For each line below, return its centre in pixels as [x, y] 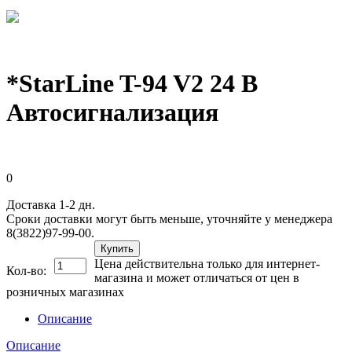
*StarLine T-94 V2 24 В [132, 84]
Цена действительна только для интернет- [207, 263]
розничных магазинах [65, 291]
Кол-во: [26, 270]
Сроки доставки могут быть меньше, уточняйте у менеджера [169, 218]
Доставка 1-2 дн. [51, 204]
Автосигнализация [112, 113]
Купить [117, 248]
